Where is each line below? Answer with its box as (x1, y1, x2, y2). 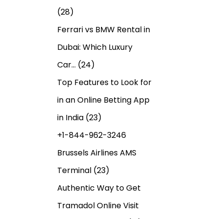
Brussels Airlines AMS (57, 147, 136, 158)
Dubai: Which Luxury (57, 41, 132, 53)
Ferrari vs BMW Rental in (57, 23, 150, 35)
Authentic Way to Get (57, 182, 141, 194)
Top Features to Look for (57, 76, 152, 88)
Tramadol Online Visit (57, 199, 139, 211)
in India (57, 111, 84, 123)
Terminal (57, 164, 91, 176)
